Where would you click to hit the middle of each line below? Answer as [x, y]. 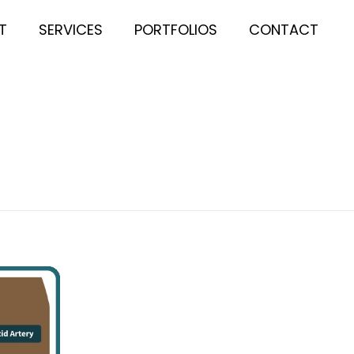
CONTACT [284, 29]
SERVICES [71, 29]
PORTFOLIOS [176, 29]
